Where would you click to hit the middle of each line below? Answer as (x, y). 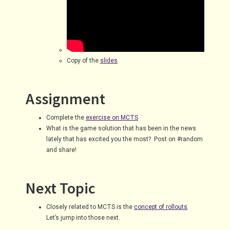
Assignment (65, 99)
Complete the (66, 118)
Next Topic (61, 188)
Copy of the (83, 61)
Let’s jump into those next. (83, 218)
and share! (61, 150)
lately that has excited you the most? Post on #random (124, 139)
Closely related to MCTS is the (90, 207)
